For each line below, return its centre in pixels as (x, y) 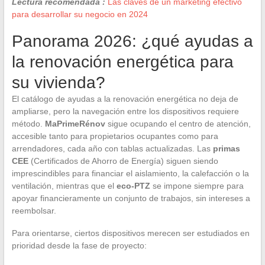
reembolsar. (34, 210)
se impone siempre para (197, 185)
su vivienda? (58, 82)
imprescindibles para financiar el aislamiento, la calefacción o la (130, 173)
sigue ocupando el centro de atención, (178, 123)
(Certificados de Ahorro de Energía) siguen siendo (123, 161)
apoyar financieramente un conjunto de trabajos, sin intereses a (131, 198)
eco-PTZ (133, 185)
